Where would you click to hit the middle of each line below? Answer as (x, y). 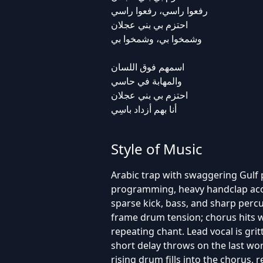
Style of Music (156, 149)
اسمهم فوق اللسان (147, 67)
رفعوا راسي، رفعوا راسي (159, 11)
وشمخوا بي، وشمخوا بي (156, 39)
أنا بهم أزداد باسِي (144, 109)
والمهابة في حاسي (146, 81)
